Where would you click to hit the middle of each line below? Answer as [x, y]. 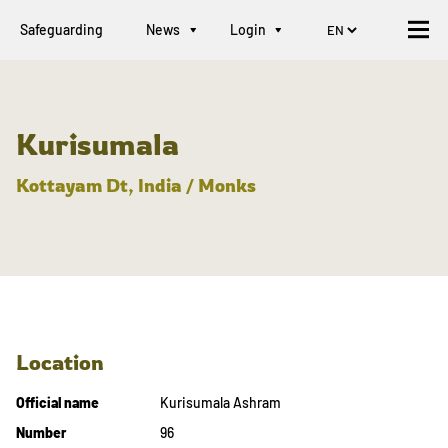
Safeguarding [61, 29]
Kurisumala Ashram [220, 403]
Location [60, 361]
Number [41, 432]
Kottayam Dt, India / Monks [136, 186]
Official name [57, 403]
